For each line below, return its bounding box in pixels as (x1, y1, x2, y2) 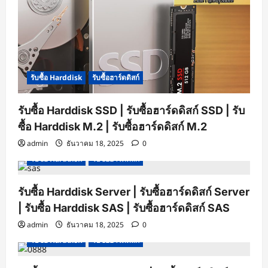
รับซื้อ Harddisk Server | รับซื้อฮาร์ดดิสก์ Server (18, 185, 249, 199)
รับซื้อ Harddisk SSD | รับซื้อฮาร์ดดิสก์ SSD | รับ (18, 104, 245, 117)
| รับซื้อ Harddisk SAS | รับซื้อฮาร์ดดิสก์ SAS (18, 202, 230, 215)
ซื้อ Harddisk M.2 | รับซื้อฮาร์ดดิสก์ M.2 (18, 120, 207, 133)
